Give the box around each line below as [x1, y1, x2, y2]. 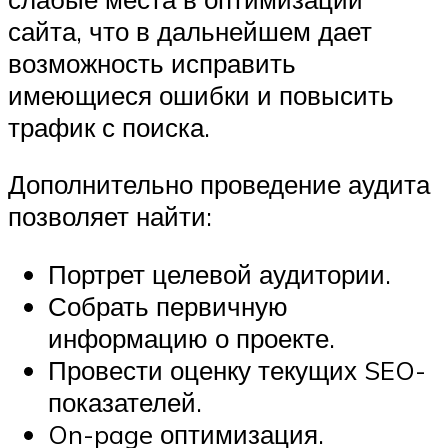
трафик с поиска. [8, 110, 210, 143]
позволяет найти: [8, 200, 212, 233]
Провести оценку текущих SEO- [48, 353, 426, 386]
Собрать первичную [48, 289, 288, 322]
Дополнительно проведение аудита [8, 168, 430, 201]
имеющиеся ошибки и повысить [8, 78, 394, 111]
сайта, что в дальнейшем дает [8, 14, 372, 47]
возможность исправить [8, 46, 296, 79]
